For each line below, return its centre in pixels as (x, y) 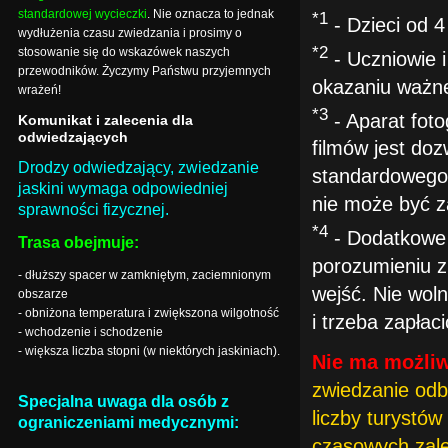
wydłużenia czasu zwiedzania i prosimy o (130, 32)
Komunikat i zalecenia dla (105, 119)
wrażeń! (39, 89)
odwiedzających (73, 136)
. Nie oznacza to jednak (210, 13)
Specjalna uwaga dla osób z (123, 401)
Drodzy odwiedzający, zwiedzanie (138, 167)
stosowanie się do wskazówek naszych (124, 51)
